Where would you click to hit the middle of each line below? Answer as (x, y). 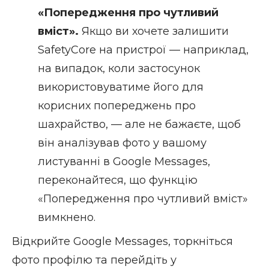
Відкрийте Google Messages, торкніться (122, 241)
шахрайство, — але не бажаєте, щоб (139, 125)
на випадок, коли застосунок (119, 69)
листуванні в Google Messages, (124, 162)
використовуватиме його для (120, 87)
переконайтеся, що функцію (117, 180)
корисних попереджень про (116, 106)
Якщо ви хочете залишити (155, 32)
